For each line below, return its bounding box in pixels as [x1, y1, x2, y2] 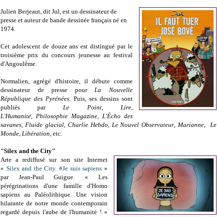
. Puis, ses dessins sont [69, 95, 133, 103]
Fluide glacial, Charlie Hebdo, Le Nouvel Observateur [25, 121, 174, 129]
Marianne [178, 121, 204, 129]
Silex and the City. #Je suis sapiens [6, 165, 102, 172]
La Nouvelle [94, 86, 133, 94]
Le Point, [63, 104, 103, 111]
